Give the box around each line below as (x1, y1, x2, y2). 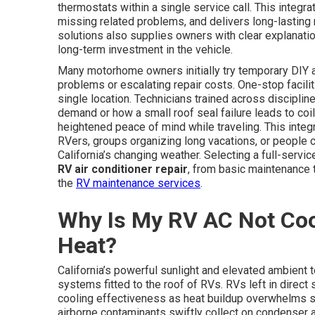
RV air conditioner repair (58, 162, 188, 176)
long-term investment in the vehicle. (58, 43, 233, 56)
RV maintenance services (76, 176, 200, 190)
